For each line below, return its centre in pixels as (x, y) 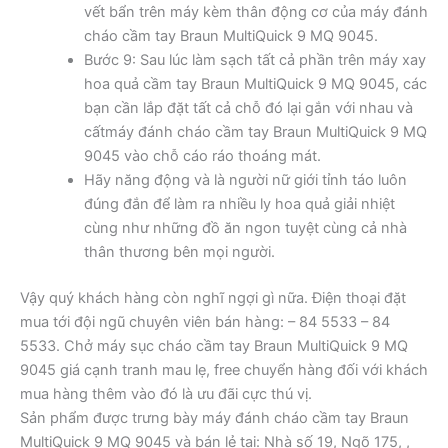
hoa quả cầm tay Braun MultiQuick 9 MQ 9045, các (255, 84)
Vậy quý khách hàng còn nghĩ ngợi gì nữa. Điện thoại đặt (213, 298)
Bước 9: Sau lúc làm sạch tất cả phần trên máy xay (254, 60)
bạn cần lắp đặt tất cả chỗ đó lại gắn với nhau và (248, 108)
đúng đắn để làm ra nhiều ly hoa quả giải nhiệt (239, 204)
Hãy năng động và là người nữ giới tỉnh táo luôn (245, 180)
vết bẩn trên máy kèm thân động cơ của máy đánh (255, 12)
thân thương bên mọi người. (179, 252)
